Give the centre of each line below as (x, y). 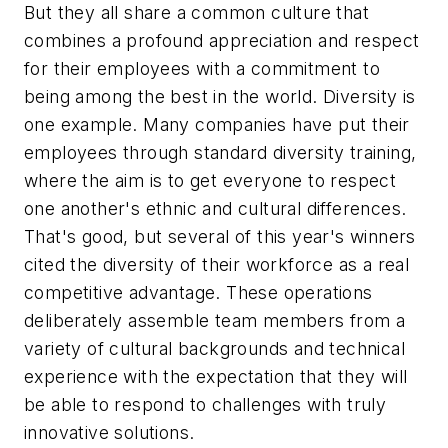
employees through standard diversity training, (220, 153)
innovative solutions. (109, 433)
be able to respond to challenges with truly (205, 405)
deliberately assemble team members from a (215, 321)
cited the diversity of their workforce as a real (217, 265)
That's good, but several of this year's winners (220, 237)
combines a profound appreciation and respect (222, 41)
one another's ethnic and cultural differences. (215, 209)
